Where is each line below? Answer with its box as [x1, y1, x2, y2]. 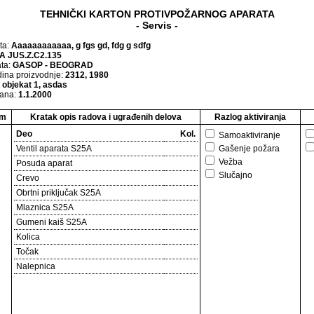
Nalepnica [16, 261, 55, 271]
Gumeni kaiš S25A [16, 217, 87, 227]
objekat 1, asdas [2, 80, 67, 90]
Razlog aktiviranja [214, 112, 286, 122]
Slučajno [217, 170, 252, 180]
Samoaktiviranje [217, 130, 280, 140]
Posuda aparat [16, 158, 72, 168]
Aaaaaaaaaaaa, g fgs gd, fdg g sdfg [11, 41, 151, 50]
